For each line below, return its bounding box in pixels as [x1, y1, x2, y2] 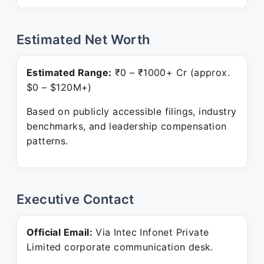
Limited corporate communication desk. [27, 241, 213, 253]
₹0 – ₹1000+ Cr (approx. [111, 67, 230, 78]
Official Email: [27, 226, 93, 238]
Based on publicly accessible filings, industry [27, 105, 237, 117]
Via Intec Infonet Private [93, 226, 209, 238]
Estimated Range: [27, 67, 112, 78]
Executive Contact [16, 192, 134, 207]
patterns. [27, 135, 68, 147]
